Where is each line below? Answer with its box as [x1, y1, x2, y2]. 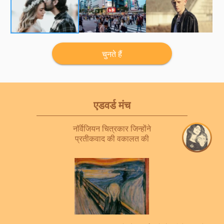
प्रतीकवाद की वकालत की [75, 132, 149, 144]
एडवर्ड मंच [93, 97, 130, 112]
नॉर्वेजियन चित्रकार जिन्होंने [73, 122, 151, 134]
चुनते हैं [102, 47, 122, 60]
